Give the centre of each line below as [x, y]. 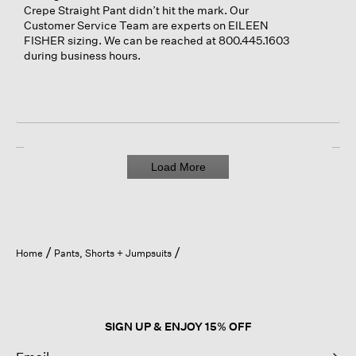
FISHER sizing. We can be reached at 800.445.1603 [157, 40]
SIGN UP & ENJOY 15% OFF [178, 327]
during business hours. [82, 55]
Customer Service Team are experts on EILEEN [146, 25]
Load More [178, 167]
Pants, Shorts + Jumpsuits [114, 253]
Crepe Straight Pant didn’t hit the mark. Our [136, 10]
